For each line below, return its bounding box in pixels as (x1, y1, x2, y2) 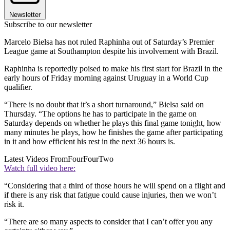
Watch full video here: (4, 164, 75, 173)
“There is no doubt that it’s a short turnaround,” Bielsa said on (4, 100, 204, 109)
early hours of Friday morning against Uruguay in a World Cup (4, 73, 208, 83)
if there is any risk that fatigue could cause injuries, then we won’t (4, 190, 216, 200)
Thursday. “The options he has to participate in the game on (4, 109, 197, 119)
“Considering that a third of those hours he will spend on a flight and (4, 181, 225, 190)
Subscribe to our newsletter (4, 20, 92, 29)
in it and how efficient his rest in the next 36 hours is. (4, 137, 175, 146)
